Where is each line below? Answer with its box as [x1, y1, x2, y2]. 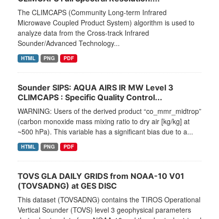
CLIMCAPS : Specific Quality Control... [18, 92, 162, 103]
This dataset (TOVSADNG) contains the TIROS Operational [18, 195, 200, 205]
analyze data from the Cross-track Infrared [18, 28, 149, 38]
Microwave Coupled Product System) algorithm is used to [18, 18, 195, 28]
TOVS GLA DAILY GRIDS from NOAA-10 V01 [18, 171, 184, 181]
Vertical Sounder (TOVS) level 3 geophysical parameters [18, 205, 191, 215]
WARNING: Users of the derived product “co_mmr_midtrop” [18, 106, 201, 116]
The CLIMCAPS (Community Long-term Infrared [18, 7, 167, 18]
